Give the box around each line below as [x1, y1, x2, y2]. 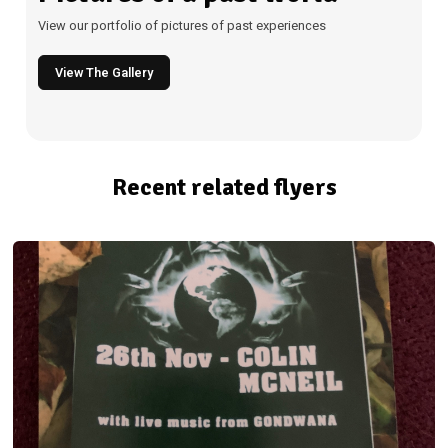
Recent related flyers [111, 173, 337, 203]
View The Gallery [55, 63, 154, 82]
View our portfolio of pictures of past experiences [38, 17, 327, 36]
